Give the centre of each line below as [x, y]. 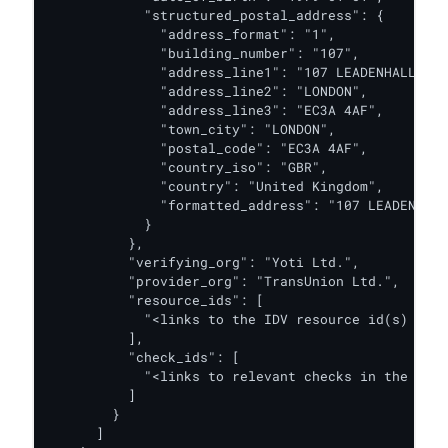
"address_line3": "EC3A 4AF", [216, 110]
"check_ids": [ [144, 357]
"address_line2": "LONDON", [208, 91]
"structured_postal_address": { [216, 15]
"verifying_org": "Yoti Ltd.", [204, 262]
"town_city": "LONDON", [192, 129]
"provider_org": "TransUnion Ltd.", [224, 281]
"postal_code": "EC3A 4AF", [208, 148]
